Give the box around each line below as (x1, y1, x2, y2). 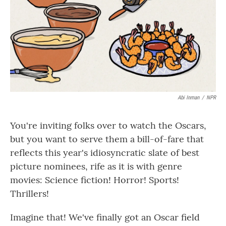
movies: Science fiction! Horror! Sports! (10, 174, 179, 186)
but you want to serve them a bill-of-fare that (10, 133, 204, 145)
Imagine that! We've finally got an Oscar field (10, 211, 200, 223)
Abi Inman (178, 94, 199, 101)
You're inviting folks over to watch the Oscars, (10, 120, 206, 131)
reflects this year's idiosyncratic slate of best (10, 147, 199, 158)
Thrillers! (10, 188, 49, 199)
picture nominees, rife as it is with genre (10, 160, 182, 172)
